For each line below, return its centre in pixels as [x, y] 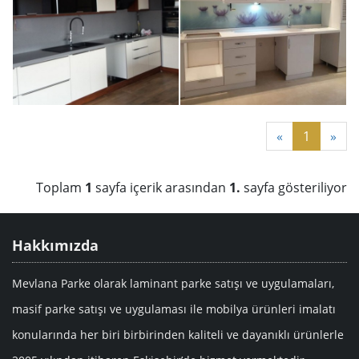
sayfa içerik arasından [161, 188]
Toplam [61, 188]
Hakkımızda [55, 245]
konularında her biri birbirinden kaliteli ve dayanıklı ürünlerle [178, 335]
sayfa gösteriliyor [294, 188]
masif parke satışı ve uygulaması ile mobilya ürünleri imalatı [174, 309]
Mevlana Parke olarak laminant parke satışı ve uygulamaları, [173, 283]
